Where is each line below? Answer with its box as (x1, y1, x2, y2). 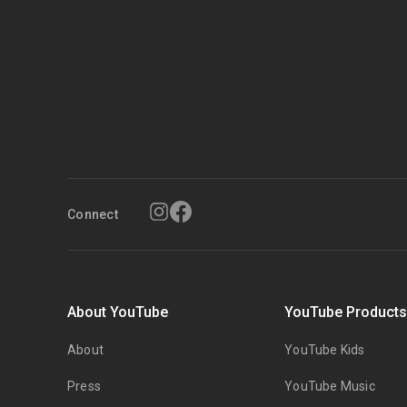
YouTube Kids (284, 342, 365, 358)
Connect (67, 207, 118, 223)
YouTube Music (284, 379, 375, 394)
